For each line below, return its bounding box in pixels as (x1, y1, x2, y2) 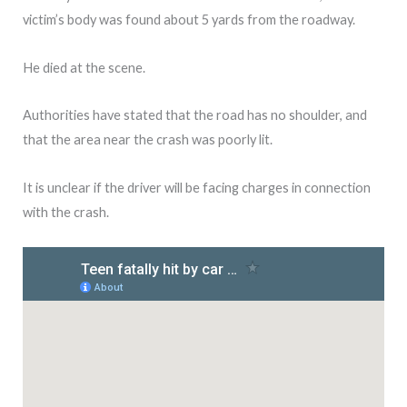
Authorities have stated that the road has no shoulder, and (23, 107, 367, 124)
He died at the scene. (23, 59, 145, 75)
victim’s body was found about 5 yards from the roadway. (23, 12, 355, 28)
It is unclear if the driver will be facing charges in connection (23, 179, 371, 195)
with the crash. (23, 203, 109, 220)
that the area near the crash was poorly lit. (23, 132, 273, 148)
